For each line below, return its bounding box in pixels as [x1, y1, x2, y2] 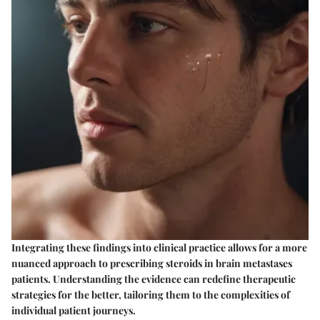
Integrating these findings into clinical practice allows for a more [11, 241, 307, 254]
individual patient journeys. [11, 304, 136, 317]
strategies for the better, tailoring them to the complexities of [11, 288, 290, 301]
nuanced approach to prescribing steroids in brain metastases [11, 256, 292, 270]
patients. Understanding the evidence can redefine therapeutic [11, 272, 296, 286]
